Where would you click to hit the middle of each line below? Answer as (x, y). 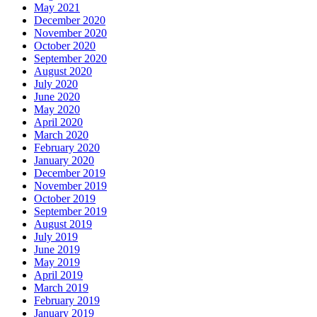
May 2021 (57, 8)
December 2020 (70, 21)
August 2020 (63, 71)
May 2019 (57, 263)
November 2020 (70, 33)
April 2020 (58, 122)
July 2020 (56, 84)
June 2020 (57, 97)
